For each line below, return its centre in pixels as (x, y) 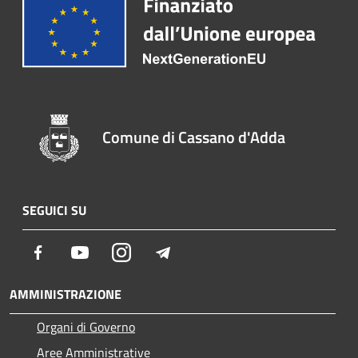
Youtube (111, 251)
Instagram (158, 251)
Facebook (72, 251)
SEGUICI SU (54, 210)
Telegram (197, 251)
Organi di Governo (86, 326)
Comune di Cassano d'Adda (194, 137)
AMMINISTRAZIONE (66, 294)
